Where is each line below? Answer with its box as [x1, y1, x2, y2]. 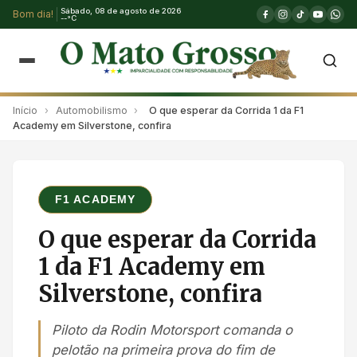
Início [13, 104, 37, 116]
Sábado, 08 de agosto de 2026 [61, 6, 181, 15]
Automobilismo [55, 104, 127, 116]
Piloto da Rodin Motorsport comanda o [52, 322, 292, 339]
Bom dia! [13, 8, 53, 20]
